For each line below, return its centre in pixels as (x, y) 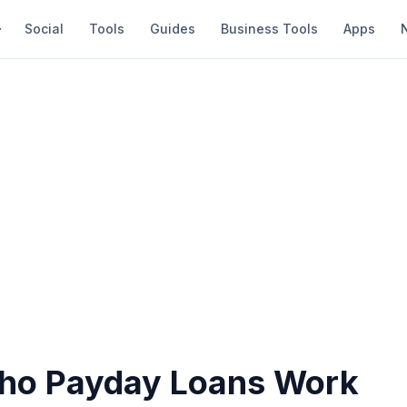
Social (44, 29)
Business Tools (269, 29)
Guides (173, 29)
